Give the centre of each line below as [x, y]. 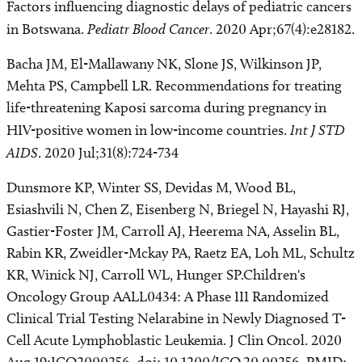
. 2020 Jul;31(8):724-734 [108, 153]
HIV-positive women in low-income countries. [148, 130]
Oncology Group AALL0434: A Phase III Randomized [168, 297]
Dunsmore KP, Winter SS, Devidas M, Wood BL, [151, 187]
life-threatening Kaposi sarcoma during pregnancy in [166, 107]
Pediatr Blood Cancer [148, 29]
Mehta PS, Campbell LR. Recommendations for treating [174, 86]
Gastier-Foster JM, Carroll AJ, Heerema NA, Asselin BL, [173, 231]
